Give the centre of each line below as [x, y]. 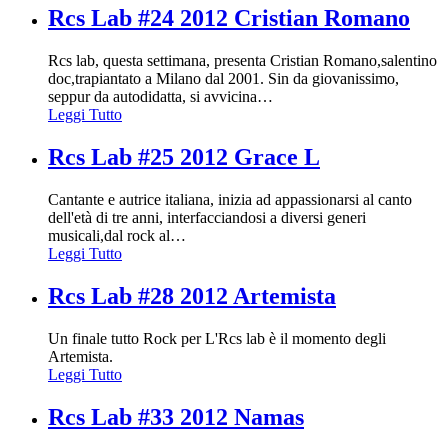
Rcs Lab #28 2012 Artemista [192, 295]
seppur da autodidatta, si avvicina [152, 97]
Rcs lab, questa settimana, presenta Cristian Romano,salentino [242, 61]
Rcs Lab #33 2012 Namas [176, 416]
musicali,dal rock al [109, 235]
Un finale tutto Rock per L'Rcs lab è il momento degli [217, 338]
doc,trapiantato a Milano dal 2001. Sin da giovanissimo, [223, 79]
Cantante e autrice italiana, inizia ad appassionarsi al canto [230, 199]
